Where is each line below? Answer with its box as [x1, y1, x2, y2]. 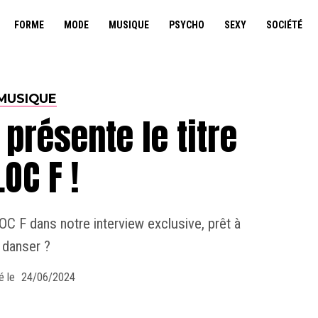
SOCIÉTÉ [265, 19, 302, 31]
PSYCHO [168, 19, 204, 31]
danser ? [1, 238, 50, 255]
